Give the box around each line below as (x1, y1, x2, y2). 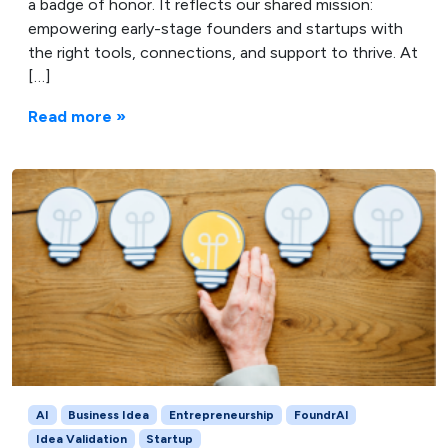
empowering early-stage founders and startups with (28, 18, 403, 38)
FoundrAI (293, 408, 349, 423)
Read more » (28, 106, 126, 126)
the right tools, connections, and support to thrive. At (28, 42, 418, 62)
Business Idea (68, 408, 150, 423)
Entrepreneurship (168, 408, 274, 423)
